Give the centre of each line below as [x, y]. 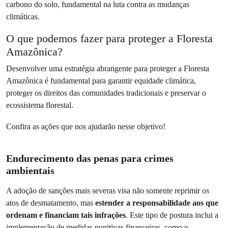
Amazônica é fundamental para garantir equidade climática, [101, 81]
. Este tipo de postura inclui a [172, 215]
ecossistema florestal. [40, 105]
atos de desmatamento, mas [51, 203]
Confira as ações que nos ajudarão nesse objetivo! [86, 126]
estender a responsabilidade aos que [157, 203]
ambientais [30, 170]
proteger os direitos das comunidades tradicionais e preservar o [106, 93]
